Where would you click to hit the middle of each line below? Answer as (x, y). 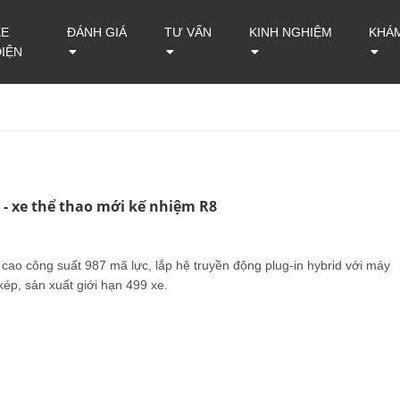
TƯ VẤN (187, 32)
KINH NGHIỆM (291, 32)
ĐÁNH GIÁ (96, 32)
